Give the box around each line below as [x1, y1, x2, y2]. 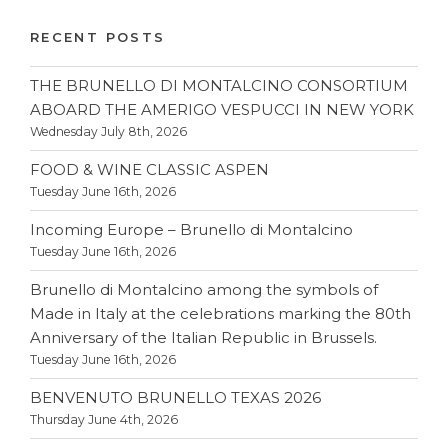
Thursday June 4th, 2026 [30, 412, 178, 428]
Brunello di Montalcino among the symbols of [30, 280, 378, 300]
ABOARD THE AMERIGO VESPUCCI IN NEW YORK [30, 100, 414, 120]
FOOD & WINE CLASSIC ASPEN [30, 160, 269, 180]
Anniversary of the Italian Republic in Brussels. [30, 328, 377, 348]
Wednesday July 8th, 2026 [30, 124, 187, 140]
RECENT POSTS [30, 29, 166, 46]
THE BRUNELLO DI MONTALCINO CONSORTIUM [30, 76, 408, 96]
